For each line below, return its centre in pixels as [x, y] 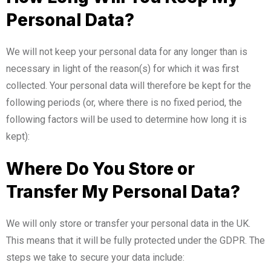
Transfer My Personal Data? [123, 191]
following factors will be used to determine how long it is [126, 119]
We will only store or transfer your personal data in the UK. [128, 223]
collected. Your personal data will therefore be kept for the [129, 85]
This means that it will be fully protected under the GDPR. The [135, 240]
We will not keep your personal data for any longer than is [127, 51]
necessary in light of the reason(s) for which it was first [122, 68]
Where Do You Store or [100, 168]
